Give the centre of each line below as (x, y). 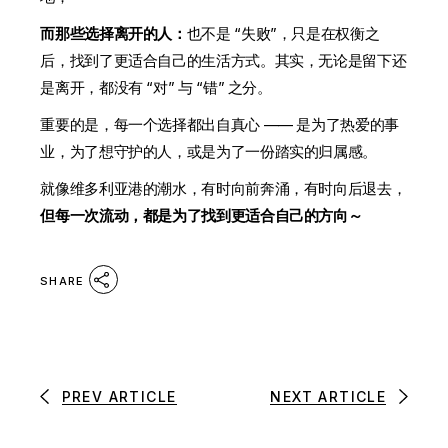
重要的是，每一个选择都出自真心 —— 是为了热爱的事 (219, 125)
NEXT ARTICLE (328, 397)
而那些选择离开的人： (113, 34)
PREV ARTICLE (119, 397)
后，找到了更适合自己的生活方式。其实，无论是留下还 (223, 61)
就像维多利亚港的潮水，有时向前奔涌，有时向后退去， (223, 189)
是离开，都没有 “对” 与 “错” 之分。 (156, 88)
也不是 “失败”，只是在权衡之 (283, 34)
